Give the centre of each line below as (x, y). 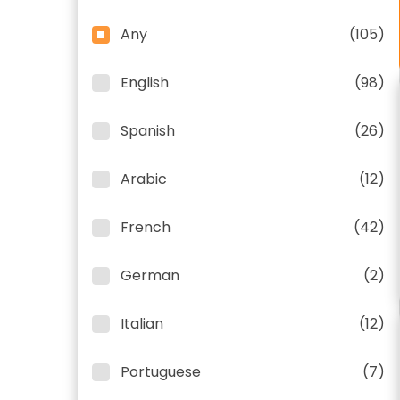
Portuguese (161, 372)
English (145, 83)
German (150, 275)
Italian (142, 324)
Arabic (144, 179)
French (146, 227)
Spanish (148, 131)
